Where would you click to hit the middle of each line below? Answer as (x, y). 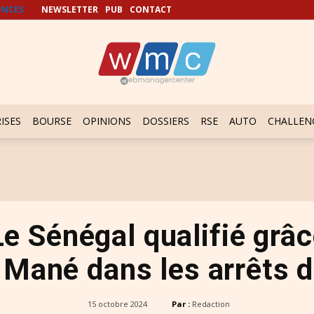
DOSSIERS (166, 121)
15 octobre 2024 (117, 304)
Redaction (211, 304)
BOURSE (52, 121)
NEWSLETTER (70, 9)
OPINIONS (107, 121)
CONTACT (151, 9)
